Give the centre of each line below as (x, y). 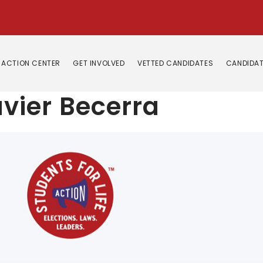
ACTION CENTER (31, 63)
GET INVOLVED (99, 63)
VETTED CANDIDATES (176, 63)
